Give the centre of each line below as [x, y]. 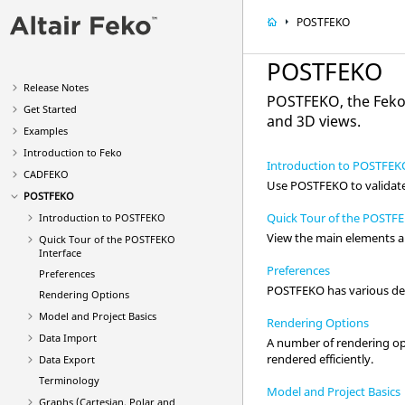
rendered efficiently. [320, 358]
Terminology [69, 380]
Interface [60, 253]
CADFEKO [46, 174]
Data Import [67, 338]
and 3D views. [314, 121]
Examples [46, 131]
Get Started [50, 109]
